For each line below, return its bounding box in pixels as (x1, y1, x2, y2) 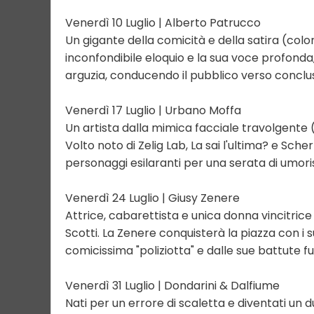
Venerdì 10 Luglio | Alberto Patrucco (65, 15, 261, 31)
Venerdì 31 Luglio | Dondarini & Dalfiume (65, 278, 280, 294)
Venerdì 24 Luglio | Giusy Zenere (65, 190, 240, 206)
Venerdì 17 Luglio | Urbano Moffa (65, 102, 241, 118)
